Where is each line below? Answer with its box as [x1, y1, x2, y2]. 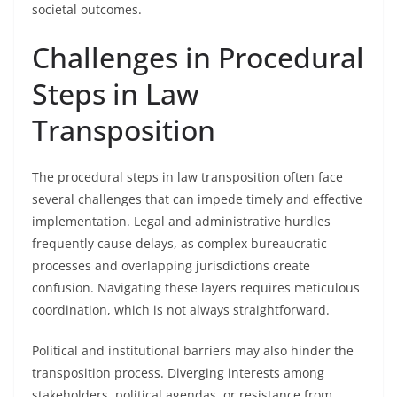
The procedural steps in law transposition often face [32, 168, 343, 185]
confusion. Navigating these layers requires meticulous [32, 279, 360, 296]
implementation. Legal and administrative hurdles [32, 213, 331, 230]
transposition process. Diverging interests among [32, 364, 324, 381]
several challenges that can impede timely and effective [32, 191, 362, 207]
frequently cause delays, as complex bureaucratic [32, 235, 327, 252]
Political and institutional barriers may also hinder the [32, 342, 354, 359]
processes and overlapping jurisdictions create [32, 257, 310, 274]
